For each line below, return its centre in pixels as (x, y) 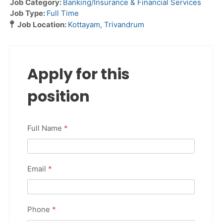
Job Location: (43, 24)
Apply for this (79, 74)
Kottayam (84, 24)
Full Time (63, 13)
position (58, 96)
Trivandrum (124, 24)
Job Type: (28, 13)
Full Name (46, 128)
